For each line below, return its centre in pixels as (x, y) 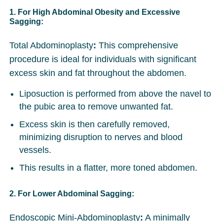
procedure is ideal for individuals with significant (103, 59)
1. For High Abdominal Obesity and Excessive (95, 12)
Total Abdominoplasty (52, 46)
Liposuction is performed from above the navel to (115, 94)
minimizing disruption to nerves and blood (101, 137)
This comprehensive (137, 46)
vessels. (36, 150)
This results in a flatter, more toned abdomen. (109, 168)
